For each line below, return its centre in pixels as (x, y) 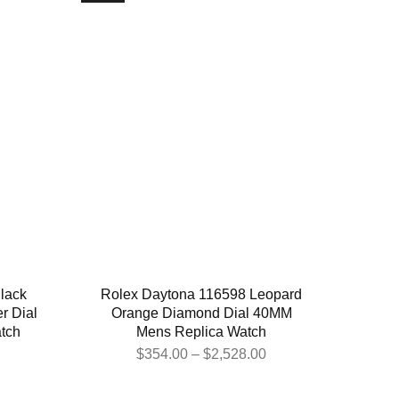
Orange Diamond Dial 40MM (201, 313)
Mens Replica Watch (201, 332)
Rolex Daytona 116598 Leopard (201, 295)
